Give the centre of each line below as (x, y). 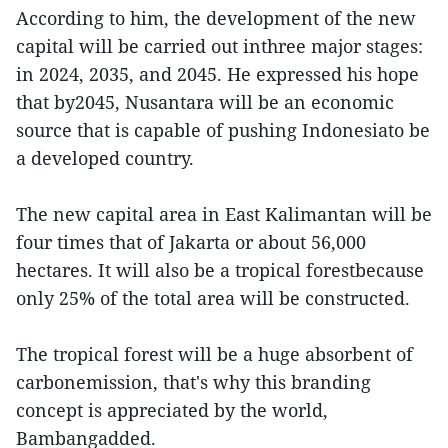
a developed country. (105, 158)
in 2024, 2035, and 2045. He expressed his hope (217, 74)
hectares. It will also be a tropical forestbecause (220, 270)
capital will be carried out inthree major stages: (219, 46)
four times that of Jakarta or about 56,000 (191, 242)
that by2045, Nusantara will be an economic (205, 102)
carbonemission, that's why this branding (193, 382)
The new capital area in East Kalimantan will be (224, 214)
